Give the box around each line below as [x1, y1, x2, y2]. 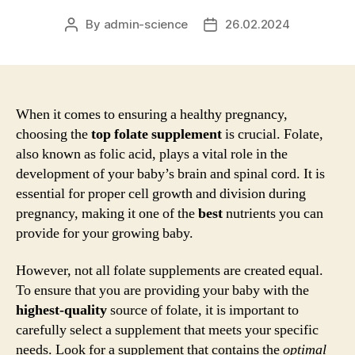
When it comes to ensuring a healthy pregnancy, [16, 105, 288, 124]
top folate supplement [91, 124, 222, 143]
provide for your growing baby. [16, 223, 193, 242]
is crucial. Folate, [222, 124, 323, 143]
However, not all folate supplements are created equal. [16, 261, 323, 280]
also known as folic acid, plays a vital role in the [16, 144, 288, 163]
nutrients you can [223, 204, 323, 223]
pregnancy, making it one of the [16, 204, 198, 223]
